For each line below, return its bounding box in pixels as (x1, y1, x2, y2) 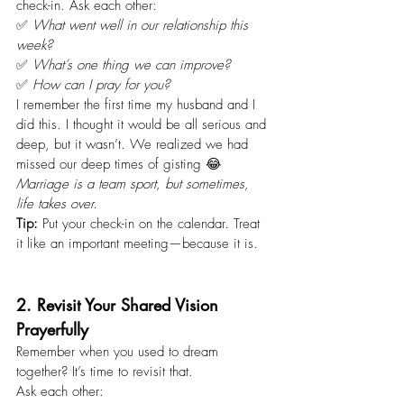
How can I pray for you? (32, 76, 170, 95)
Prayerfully (16, 318, 88, 341)
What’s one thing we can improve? (32, 56, 230, 75)
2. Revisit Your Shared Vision (16, 294, 224, 317)
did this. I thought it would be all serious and (16, 115, 271, 134)
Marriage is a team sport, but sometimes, (16, 175, 253, 194)
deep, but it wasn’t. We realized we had (16, 135, 252, 154)
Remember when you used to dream (16, 343, 223, 362)
